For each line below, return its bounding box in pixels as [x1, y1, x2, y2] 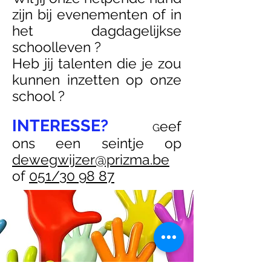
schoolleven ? [12, 39, 101, 55]
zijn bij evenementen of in [12, 6, 181, 22]
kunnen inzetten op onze [12, 71, 181, 88]
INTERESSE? [12, 116, 114, 135]
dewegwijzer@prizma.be [12, 151, 169, 168]
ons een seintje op [12, 135, 181, 151]
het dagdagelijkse [12, 22, 181, 39]
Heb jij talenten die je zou [12, 55, 181, 71]
